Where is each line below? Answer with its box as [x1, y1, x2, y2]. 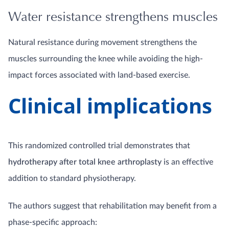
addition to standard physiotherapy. [8, 174, 136, 182]
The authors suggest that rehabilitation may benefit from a [8, 202, 217, 210]
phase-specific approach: [8, 218, 97, 226]
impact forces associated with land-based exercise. [8, 71, 190, 79]
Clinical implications [8, 91, 212, 120]
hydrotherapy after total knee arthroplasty [8, 158, 162, 166]
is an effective [162, 158, 213, 166]
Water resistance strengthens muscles [8, 11, 218, 25]
